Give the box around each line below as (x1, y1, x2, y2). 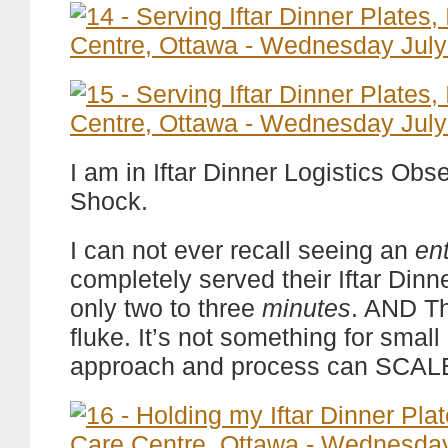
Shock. (70, 187, 148, 215)
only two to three (70, 294, 262, 322)
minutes (262, 294, 351, 322)
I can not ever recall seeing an (70, 236, 415, 264)
